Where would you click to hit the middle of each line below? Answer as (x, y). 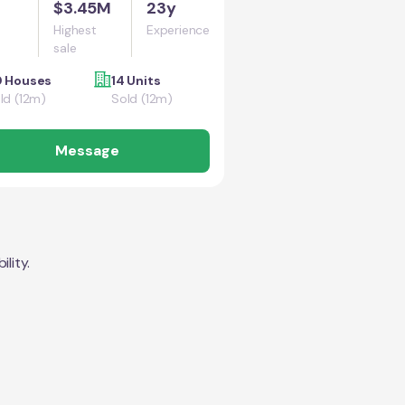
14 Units (136, 80)
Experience (178, 30)
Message (87, 151)
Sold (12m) (142, 99)
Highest (75, 30)
